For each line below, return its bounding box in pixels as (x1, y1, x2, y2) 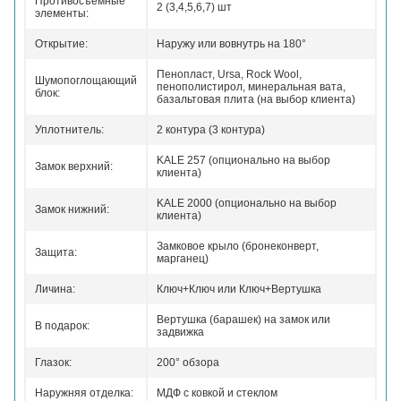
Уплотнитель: (35, 124, 104, 136)
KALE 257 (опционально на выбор (157, 154, 330, 166)
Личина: (35, 283, 75, 295)
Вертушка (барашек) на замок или (157, 313, 330, 326)
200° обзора (157, 356, 219, 369)
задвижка (157, 326, 204, 338)
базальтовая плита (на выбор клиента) (157, 93, 355, 106)
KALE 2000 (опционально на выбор (157, 197, 337, 209)
